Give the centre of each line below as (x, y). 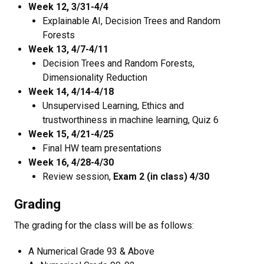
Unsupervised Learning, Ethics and (113, 106)
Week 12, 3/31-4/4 (68, 7)
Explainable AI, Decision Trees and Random (131, 21)
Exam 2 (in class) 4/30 (161, 176)
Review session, (78, 176)
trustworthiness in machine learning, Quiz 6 (131, 120)
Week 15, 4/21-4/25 (71, 134)
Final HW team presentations (102, 148)
